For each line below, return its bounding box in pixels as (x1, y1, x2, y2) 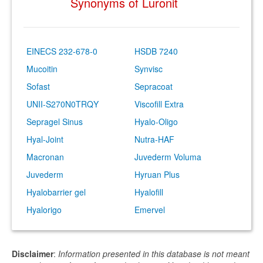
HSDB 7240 (134, 45, 178, 57)
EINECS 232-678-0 (26, 45, 97, 57)
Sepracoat (134, 80, 173, 92)
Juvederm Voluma (134, 151, 201, 163)
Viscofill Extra (134, 98, 184, 110)
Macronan (26, 151, 64, 163)
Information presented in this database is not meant (58, 248, 249, 259)
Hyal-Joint (26, 133, 63, 145)
